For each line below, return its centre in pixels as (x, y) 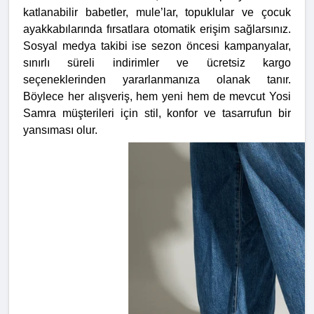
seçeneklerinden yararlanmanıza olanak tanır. (157, 80)
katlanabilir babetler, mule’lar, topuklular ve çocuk (157, 13)
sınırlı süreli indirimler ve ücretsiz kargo (157, 63)
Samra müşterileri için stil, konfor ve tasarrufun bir (157, 114)
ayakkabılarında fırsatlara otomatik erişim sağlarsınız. (157, 29)
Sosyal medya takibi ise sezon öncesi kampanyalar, (157, 46)
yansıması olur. (60, 130)
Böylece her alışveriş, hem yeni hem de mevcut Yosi (157, 97)
